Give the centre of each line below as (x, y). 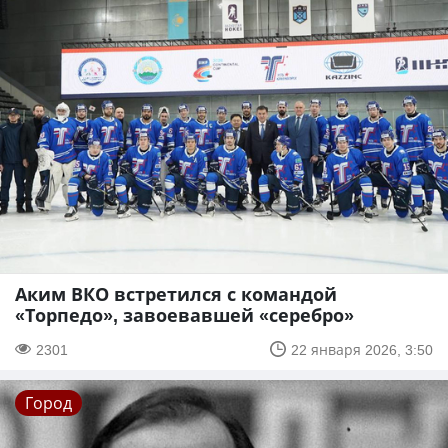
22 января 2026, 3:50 (362, 349)
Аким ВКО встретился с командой (176, 293)
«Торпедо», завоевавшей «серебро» (184, 314)
